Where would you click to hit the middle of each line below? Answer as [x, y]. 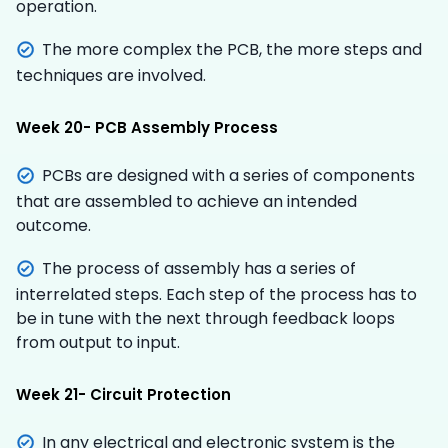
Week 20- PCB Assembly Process [147, 127]
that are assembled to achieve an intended [186, 201]
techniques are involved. [111, 75]
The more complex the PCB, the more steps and [232, 49]
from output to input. [98, 342]
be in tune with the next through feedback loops [205, 318]
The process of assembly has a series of [199, 268]
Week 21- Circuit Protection [123, 394]
